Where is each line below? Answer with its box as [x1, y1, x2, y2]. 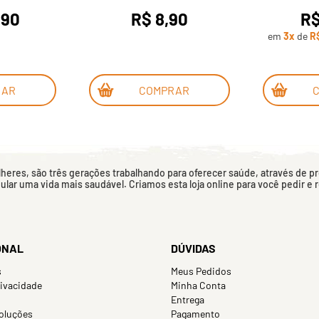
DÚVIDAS [171, 241, 216, 255]
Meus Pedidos [171, 264, 231, 277]
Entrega [171, 293, 204, 305]
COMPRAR [138, 83, 189, 97]
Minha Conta [171, 278, 226, 291]
